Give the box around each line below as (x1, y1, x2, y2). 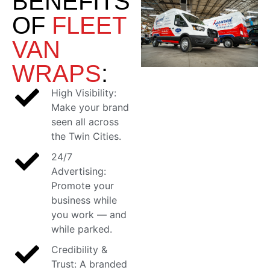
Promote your (51, 180, 114, 192)
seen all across (51, 116, 119, 128)
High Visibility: (51, 87, 116, 99)
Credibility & (51, 243, 107, 256)
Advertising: (51, 165, 106, 178)
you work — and (51, 209, 127, 221)
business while (51, 194, 117, 207)
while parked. (51, 223, 112, 236)
